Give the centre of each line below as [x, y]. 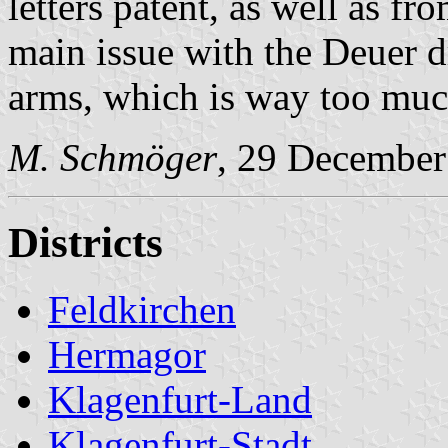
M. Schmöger [112, 157]
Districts [85, 242]
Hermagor [127, 354]
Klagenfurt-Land [180, 399]
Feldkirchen [142, 309]
